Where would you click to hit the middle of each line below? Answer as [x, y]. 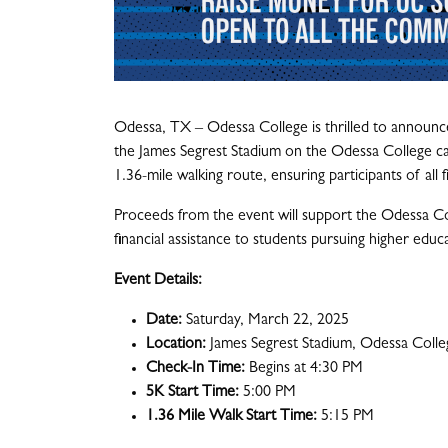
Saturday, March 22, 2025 [267, 321]
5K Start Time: [194, 393]
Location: [178, 345]
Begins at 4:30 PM [306, 369]
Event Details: [158, 281]
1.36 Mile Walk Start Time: [233, 417]
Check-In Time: [197, 369]
